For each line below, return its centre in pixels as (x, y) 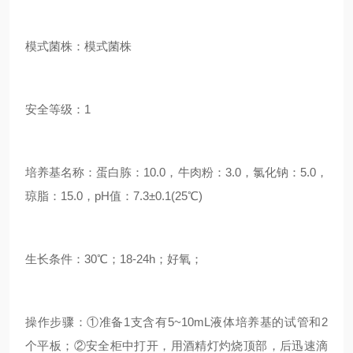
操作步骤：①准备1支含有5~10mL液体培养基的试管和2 (176, 322)
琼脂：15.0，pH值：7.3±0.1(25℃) (114, 196)
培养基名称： (61, 172)
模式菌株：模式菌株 (78, 46)
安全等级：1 (58, 109)
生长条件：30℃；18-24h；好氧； (114, 259)
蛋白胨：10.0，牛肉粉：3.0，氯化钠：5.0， (212, 172)
